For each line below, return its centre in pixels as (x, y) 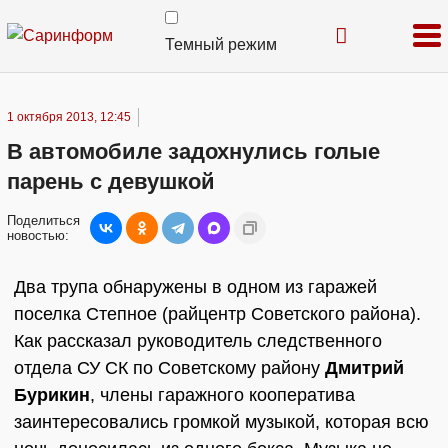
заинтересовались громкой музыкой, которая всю (221, 422)
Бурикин (52, 395)
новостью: (38, 235)
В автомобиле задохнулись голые (193, 151)
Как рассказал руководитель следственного (198, 341)
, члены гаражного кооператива (222, 395)
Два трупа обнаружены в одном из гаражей (195, 287)
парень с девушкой (111, 181)
